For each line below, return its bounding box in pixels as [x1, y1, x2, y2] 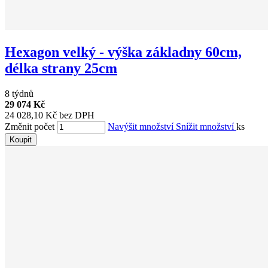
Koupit [10, 135, 32, 144]
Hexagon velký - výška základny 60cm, [5, 44, 242, 60]
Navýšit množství [108, 121, 176, 132]
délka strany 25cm [5, 60, 117, 77]
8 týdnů [5, 89, 33, 99]
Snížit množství [176, 121, 236, 132]
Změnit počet [5, 121, 54, 132]
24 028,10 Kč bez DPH [5, 110, 95, 120]
